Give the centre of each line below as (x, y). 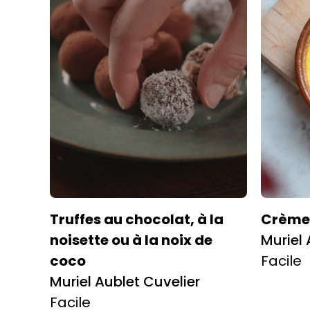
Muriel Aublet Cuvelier (125, 281)
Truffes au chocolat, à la (137, 219)
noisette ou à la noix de (131, 240)
